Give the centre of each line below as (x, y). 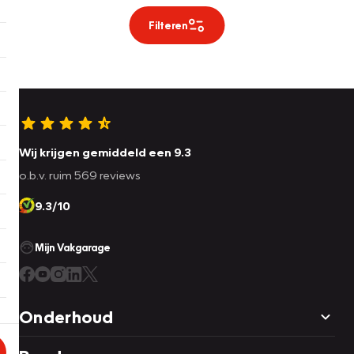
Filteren (168, 26)
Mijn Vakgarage (73, 248)
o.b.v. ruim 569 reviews (80, 175)
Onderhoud (66, 317)
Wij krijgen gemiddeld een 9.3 (105, 152)
